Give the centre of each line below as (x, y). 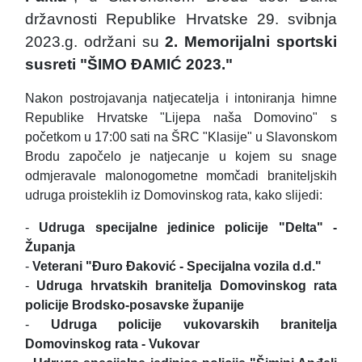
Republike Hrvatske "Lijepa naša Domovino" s (181, 118)
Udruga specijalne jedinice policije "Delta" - (188, 228)
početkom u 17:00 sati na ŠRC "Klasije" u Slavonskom (181, 137)
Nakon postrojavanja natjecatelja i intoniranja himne (181, 99)
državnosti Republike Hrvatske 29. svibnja (181, 19)
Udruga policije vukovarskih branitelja (194, 325)
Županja (50, 247)
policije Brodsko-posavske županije (135, 305)
